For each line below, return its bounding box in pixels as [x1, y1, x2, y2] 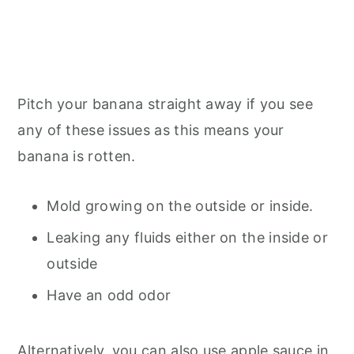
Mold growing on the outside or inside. [47, 197, 314, 214]
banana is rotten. [17, 147, 136, 164]
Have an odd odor [47, 286, 171, 303]
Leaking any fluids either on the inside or [47, 228, 328, 246]
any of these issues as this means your [17, 121, 284, 138]
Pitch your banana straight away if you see [17, 95, 313, 112]
